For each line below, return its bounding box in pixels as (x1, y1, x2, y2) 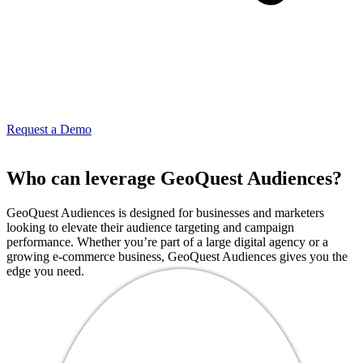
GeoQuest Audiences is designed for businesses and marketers (6, 205, 324, 220)
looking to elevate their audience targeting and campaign (6, 220, 294, 234)
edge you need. (6, 263, 84, 278)
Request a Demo (6, 122, 92, 136)
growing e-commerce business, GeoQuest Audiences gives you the (6, 249, 348, 263)
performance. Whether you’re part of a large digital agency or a (6, 234, 328, 249)
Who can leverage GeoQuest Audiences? (6, 167, 342, 189)
